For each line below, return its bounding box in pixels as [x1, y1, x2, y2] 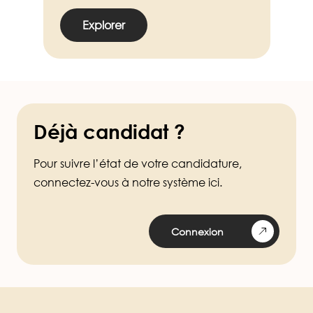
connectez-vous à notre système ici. [34, 175, 222, 190]
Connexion [171, 225, 224, 238]
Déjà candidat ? [34, 119, 185, 144]
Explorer [82, 18, 125, 33]
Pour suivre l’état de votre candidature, [34, 156, 242, 171]
